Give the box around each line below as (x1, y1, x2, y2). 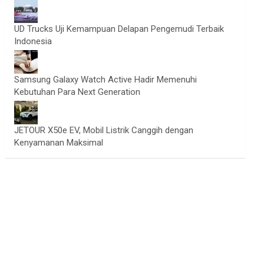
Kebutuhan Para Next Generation (14, 87, 141, 97)
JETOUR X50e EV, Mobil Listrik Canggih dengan (14, 125, 194, 136)
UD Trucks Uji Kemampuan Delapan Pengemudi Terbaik (14, 24, 225, 34)
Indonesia (14, 36, 52, 47)
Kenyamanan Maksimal (14, 137, 104, 148)
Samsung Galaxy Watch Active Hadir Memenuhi (14, 74, 197, 85)
